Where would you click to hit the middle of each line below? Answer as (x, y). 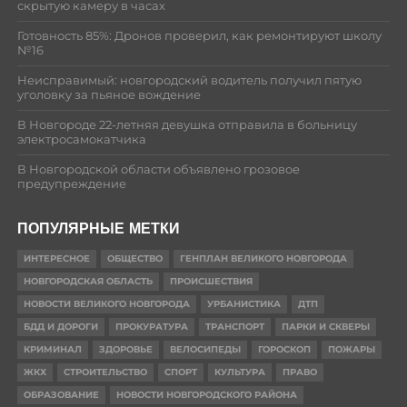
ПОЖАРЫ (351, 349)
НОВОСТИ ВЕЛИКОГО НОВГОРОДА (106, 303)
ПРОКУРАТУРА (151, 326)
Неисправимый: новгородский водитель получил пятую (189, 80)
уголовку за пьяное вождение (109, 94)
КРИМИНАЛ (52, 349)
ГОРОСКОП (284, 349)
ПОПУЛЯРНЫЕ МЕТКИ (98, 228)
